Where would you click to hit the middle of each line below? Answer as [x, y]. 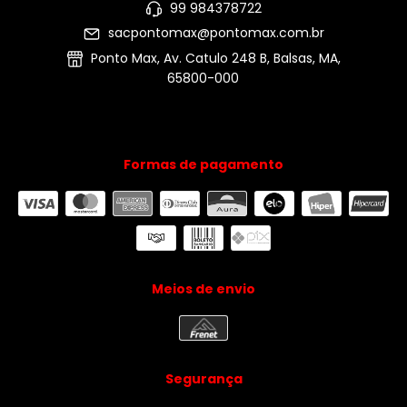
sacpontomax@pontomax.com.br [216, 33]
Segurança [203, 379]
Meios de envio [203, 289]
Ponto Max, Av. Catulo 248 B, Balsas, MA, [214, 59]
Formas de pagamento [203, 165]
